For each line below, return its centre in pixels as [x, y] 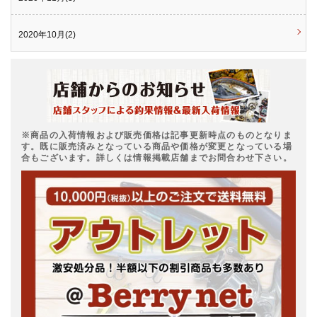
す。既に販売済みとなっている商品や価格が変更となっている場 [157, 146]
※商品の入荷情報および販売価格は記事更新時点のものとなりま [157, 135]
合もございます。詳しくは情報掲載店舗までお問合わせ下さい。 [157, 157]
